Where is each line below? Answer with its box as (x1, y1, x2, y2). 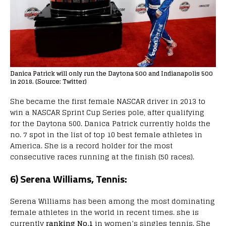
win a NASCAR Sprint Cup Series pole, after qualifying (10, 105, 204, 119)
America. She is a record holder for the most (10, 139, 173, 152)
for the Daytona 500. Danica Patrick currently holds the (10, 117, 210, 130)
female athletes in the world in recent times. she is (10, 205, 199, 218)
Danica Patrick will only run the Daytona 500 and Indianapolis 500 (10, 68, 213, 79)
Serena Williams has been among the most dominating (10, 194, 215, 207)
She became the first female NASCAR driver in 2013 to (10, 94, 205, 107)
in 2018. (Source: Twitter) (10, 76, 87, 87)
